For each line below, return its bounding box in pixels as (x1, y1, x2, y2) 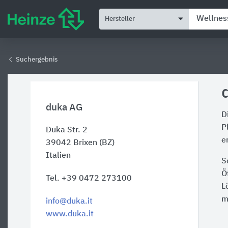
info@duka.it (46, 197, 93, 206)
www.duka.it (46, 210, 94, 218)
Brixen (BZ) (73, 139, 115, 147)
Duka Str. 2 (46, 126, 88, 134)
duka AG (46, 103, 82, 112)
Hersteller (105, 15, 135, 22)
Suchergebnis (14, 56, 58, 63)
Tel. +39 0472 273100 (46, 175, 132, 183)
